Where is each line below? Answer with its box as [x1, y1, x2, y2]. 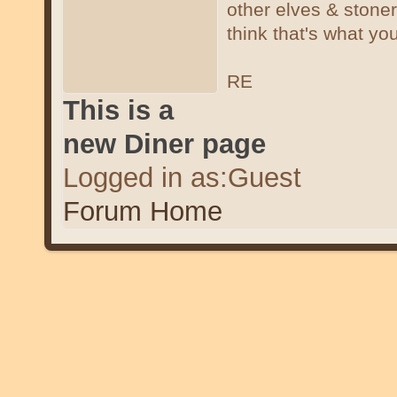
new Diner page [62, 128, 266, 160]
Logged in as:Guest [62, 161, 301, 193]
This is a [62, 94, 174, 126]
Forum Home [62, 195, 222, 227]
